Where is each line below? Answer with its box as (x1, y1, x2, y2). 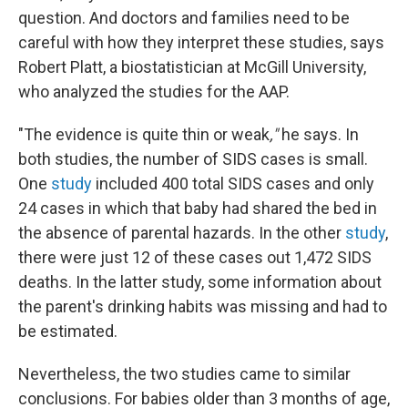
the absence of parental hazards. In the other (18, 222, 345, 242)
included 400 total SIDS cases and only (92, 173, 374, 193)
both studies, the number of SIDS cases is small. (18, 148, 368, 168)
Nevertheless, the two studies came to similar (18, 363, 351, 383)
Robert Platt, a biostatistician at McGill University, (18, 56, 366, 76)
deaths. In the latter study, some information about (18, 271, 382, 291)
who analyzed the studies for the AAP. (18, 81, 290, 101)
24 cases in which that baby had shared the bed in (18, 198, 377, 218)
